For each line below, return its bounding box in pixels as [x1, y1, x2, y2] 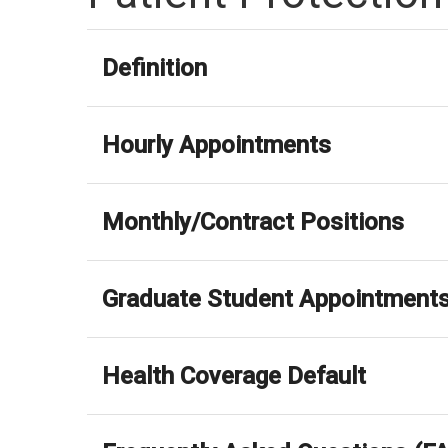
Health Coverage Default [102, 361, 366, 390]
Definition [102, 53, 207, 82]
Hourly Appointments [102, 130, 331, 159]
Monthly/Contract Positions [102, 207, 404, 236]
